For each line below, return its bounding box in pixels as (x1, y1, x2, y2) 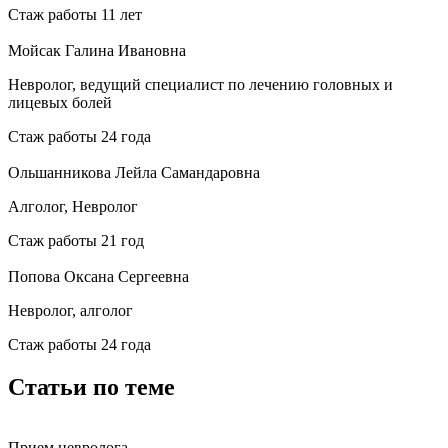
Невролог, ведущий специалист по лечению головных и (8, 75, 393, 93)
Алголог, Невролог (8, 197, 138, 215)
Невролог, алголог (8, 301, 133, 319)
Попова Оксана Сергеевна (8, 267, 189, 285)
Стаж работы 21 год (8, 231, 144, 249)
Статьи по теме (8, 373, 175, 400)
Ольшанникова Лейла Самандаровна (8, 163, 260, 181)
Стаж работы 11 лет (8, 5, 142, 23)
